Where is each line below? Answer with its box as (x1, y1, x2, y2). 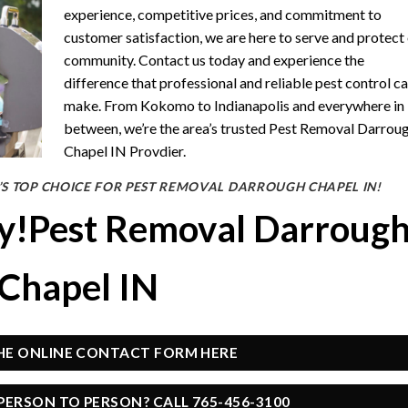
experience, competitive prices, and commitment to (64, 5, 382, 23)
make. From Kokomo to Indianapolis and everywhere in (64, 96, 404, 114)
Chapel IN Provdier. (64, 141, 186, 159)
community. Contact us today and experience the (64, 50, 364, 68)
